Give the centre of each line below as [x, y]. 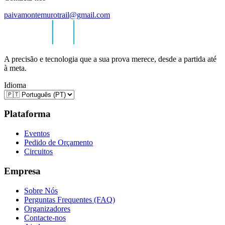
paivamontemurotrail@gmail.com [57, 15]
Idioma [15, 85]
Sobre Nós [41, 190]
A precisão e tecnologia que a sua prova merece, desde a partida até [110, 59]
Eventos [37, 134]
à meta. [15, 68]
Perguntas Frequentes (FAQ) [70, 199]
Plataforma [27, 114]
